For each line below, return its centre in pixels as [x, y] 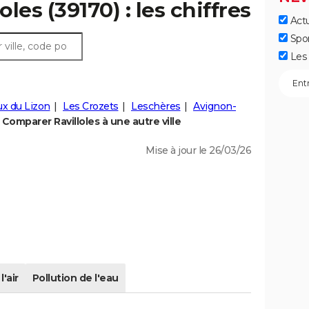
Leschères [156, 107]
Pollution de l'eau [75, 278]
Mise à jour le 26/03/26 [198, 151]
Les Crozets [91, 107]
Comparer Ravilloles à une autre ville [91, 122]
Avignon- [215, 107]
